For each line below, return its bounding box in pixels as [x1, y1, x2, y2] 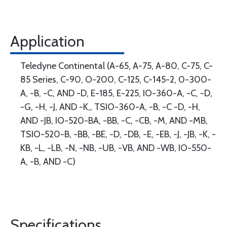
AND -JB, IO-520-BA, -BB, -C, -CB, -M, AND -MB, [20, 115, 208, 126]
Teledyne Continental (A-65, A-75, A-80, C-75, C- [20, 60, 213, 71]
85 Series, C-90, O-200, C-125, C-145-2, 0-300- [20, 74, 211, 85]
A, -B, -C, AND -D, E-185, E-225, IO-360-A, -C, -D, [20, 88, 212, 99]
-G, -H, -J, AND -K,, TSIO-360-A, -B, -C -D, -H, [20, 101, 200, 112]
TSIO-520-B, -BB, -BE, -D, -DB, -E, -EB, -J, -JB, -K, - [20, 129, 216, 140]
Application [10, 32, 85, 51]
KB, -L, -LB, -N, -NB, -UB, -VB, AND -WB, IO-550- [20, 142, 211, 154]
